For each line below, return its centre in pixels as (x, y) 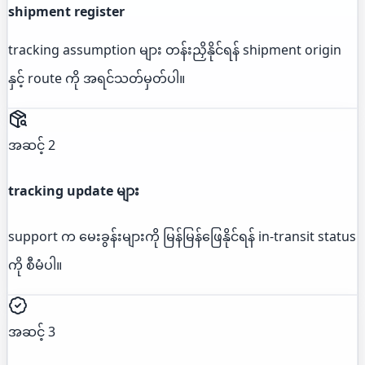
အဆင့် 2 (32, 145)
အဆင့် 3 (32, 332)
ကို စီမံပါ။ (35, 265)
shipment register (66, 11)
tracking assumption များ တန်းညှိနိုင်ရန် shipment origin (175, 49)
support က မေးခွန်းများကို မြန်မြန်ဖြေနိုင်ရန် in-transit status (182, 237)
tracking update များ (74, 191)
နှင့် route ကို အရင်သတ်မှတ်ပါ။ (97, 78)
